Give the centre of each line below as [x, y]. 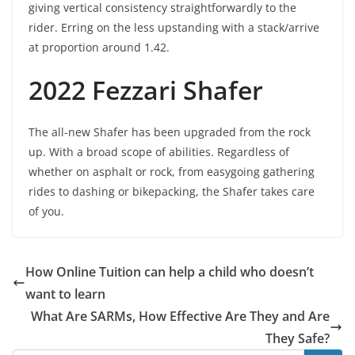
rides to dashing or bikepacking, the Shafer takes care [172, 191]
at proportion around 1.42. [99, 47]
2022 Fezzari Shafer [146, 90]
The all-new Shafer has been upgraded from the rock [170, 132]
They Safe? [298, 338]
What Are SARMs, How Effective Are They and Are [180, 316]
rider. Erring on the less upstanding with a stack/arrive [174, 27]
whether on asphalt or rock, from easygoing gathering [172, 171]
